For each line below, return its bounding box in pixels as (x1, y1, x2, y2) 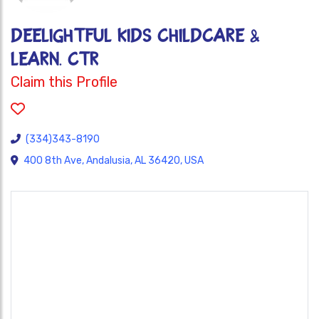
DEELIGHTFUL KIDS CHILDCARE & (11, 26, 260, 46)
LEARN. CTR (11, 50, 99, 69)
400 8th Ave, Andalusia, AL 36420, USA (23, 155, 204, 167)
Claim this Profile (11, 73, 117, 90)
